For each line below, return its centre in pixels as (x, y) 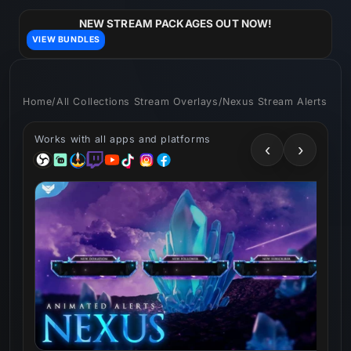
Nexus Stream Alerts (275, 101)
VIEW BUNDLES (66, 40)
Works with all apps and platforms (123, 139)
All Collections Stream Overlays (138, 101)
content (47, 24)
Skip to (45, 10)
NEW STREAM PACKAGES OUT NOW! (175, 24)
